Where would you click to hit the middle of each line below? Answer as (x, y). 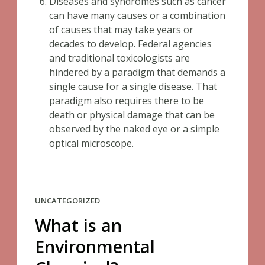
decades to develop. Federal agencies (130, 44)
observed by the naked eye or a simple (134, 129)
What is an (78, 225)
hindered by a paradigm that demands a (137, 72)
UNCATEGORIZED (67, 201)
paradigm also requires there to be (127, 101)
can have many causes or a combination (137, 15)
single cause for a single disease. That (133, 86)
